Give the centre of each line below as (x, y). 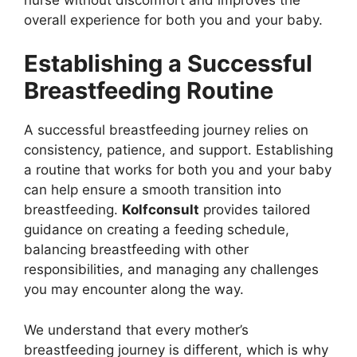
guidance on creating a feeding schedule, (157, 229)
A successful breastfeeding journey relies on (166, 130)
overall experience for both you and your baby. (173, 20)
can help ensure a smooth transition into (153, 190)
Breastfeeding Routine (149, 90)
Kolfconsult (161, 210)
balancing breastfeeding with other (136, 249)
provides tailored (255, 210)
